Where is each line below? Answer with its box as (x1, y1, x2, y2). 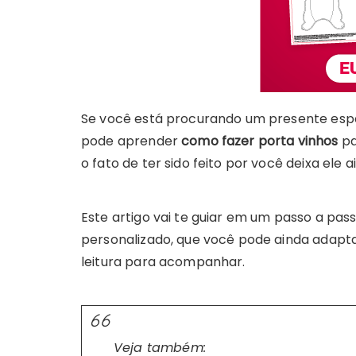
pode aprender (81, 131, 182, 150)
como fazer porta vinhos (181, 131, 339, 150)
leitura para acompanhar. (81, 252, 246, 271)
